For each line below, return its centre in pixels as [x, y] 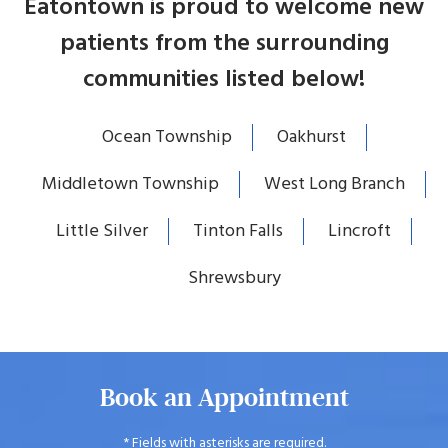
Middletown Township [130, 185]
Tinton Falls [238, 232]
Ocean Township [166, 138]
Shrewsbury [234, 279]
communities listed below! [224, 80]
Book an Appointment [224, 398]
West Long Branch [334, 185]
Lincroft [359, 232]
